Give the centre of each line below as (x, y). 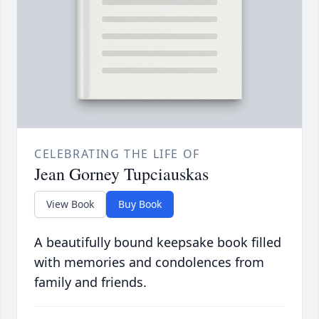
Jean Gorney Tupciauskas (121, 174)
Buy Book (140, 204)
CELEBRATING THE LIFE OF (117, 154)
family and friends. (90, 282)
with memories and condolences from (149, 262)
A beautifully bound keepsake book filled (158, 242)
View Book (70, 204)
